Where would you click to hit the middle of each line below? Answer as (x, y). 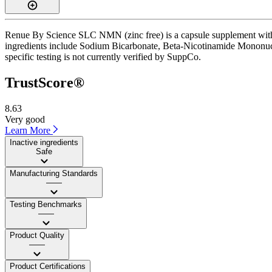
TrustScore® (45, 82)
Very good (25, 119)
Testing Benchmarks (46, 204)
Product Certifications (48, 266)
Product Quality (37, 235)
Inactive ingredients (44, 142)
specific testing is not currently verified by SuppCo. (103, 56)
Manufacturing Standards (54, 173)
